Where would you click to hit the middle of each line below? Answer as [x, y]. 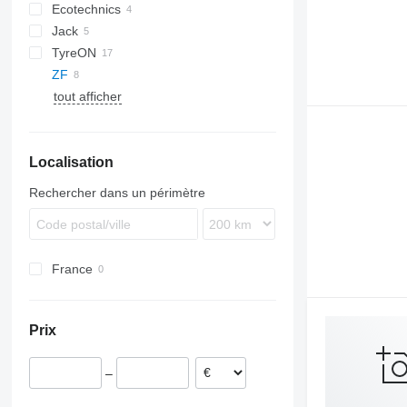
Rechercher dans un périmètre [117, 193]
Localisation [71, 162]
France [72, 269]
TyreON [74, 53]
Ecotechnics [86, 9]
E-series [94, 53]
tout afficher [87, 96]
